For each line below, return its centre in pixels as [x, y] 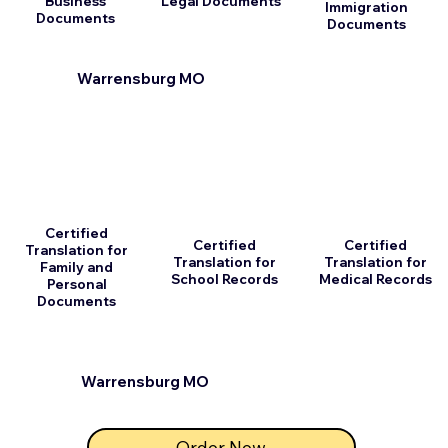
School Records [224, 278]
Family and [77, 267]
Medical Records [376, 278]
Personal [76, 284]
